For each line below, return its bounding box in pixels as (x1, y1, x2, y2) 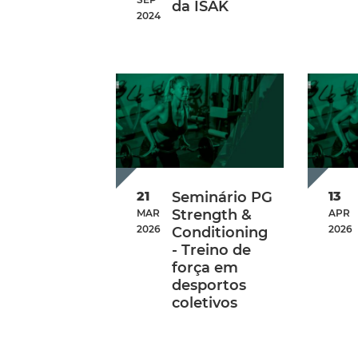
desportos (172, 276, 247, 295)
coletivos (172, 294, 238, 312)
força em (172, 259, 239, 277)
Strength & (172, 206, 253, 225)
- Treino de (172, 241, 252, 260)
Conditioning (172, 224, 268, 242)
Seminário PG (172, 189, 273, 207)
